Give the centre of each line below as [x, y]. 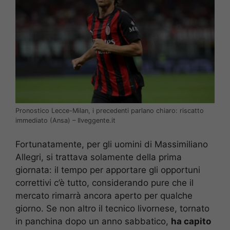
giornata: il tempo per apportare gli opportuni [108, 170]
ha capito [191, 222]
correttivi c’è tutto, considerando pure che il [104, 183]
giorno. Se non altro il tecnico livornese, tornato [112, 209]
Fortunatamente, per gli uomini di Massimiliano [112, 145]
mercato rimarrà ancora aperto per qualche [104, 196]
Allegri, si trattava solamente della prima [99, 157]
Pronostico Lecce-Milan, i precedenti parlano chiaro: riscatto [110, 110]
